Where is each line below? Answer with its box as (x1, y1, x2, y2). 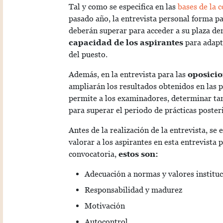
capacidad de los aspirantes (69, 38, 183, 48)
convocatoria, (69, 149, 118, 159)
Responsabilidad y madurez (85, 185, 182, 195)
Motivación (85, 201, 125, 211)
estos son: (118, 149, 158, 159)
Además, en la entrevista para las (69, 70, 188, 80)
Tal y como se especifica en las (69, 2, 178, 12)
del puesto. (69, 50, 108, 60)
